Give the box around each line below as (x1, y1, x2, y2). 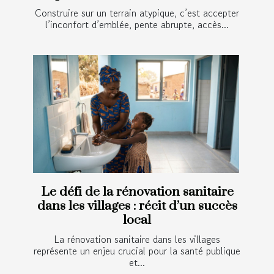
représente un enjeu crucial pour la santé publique (34, 243, 240, 258)
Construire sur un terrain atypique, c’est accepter (35, 6, 239, 21)
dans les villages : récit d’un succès (37, 198, 237, 214)
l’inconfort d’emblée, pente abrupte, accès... (45, 17, 229, 32)
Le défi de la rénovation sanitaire (40, 183, 234, 200)
